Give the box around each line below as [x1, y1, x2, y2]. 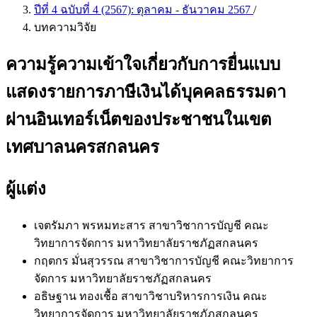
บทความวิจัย [34, 21, 96, 33]
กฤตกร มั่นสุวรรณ [34, 254, 127, 267]
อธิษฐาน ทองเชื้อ [34, 289, 121, 302]
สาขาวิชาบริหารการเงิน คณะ [121, 289, 267, 302]
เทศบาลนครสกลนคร [6, 137, 159, 156]
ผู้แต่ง [6, 179, 46, 198]
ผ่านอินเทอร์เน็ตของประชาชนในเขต [6, 110, 272, 129]
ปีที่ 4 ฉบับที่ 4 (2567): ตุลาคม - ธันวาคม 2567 [34, 4, 253, 16]
